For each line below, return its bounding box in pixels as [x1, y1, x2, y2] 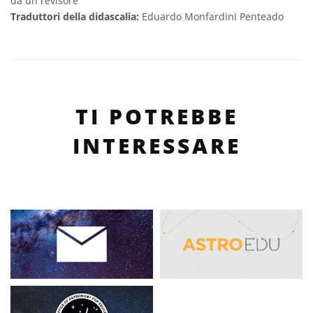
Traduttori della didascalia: [10, 10, 142, 23]
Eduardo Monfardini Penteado [142, 10, 284, 23]
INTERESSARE [72, 131, 241, 160]
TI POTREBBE [75, 102, 238, 131]
